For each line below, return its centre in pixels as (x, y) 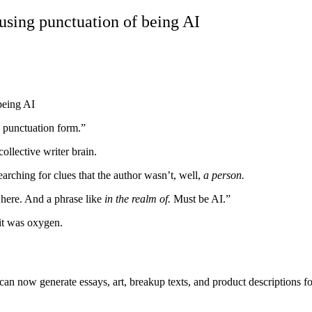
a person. (224, 175)
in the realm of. (138, 198)
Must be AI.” (201, 198)
